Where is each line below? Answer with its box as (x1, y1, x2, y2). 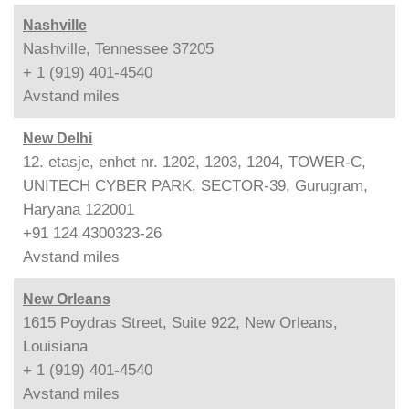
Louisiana (23, 337, 88, 355)
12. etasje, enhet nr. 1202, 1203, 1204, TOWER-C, (23, 152, 366, 171)
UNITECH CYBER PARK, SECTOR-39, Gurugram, (23, 176, 368, 194)
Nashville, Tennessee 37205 (23, 39, 214, 58)
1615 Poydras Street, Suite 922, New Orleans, (23, 313, 338, 331)
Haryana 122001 (23, 200, 134, 218)
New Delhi (23, 130, 92, 146)
